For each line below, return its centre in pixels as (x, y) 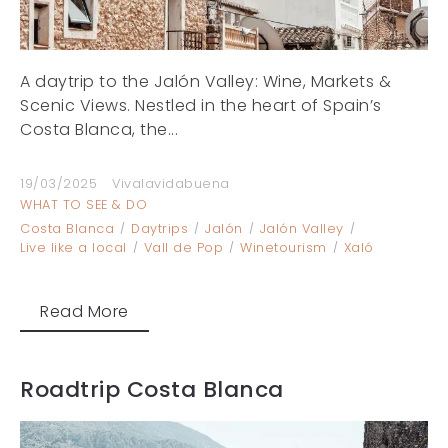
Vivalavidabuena (171, 183)
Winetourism (283, 247)
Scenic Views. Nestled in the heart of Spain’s (201, 105)
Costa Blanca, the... (99, 129)
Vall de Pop (183, 247)
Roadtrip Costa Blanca (152, 389)
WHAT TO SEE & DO (83, 204)
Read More (84, 311)
